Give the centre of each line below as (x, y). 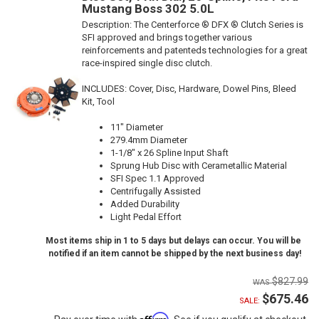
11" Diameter (137, 127)
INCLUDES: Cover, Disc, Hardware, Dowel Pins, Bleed (189, 89)
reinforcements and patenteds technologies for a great (195, 51)
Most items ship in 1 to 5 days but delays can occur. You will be (173, 241)
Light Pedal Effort (146, 217)
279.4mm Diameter (149, 140)
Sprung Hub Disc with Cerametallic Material (199, 166)
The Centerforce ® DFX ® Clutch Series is (219, 25)
